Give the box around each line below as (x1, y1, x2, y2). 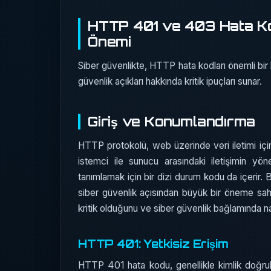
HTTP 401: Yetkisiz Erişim (78, 237, 229, 251)
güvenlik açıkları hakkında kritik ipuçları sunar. (78, 75, 262, 87)
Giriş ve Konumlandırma (88, 113, 256, 130)
